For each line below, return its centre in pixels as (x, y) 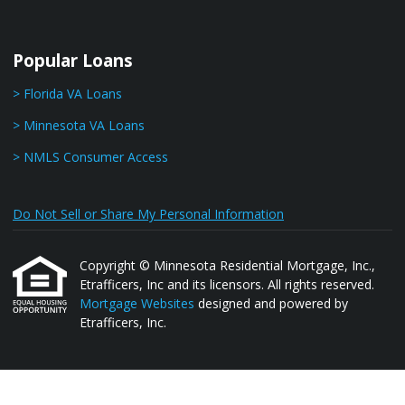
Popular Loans (73, 61)
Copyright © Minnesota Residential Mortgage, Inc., (227, 265)
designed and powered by (273, 303)
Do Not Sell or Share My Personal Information (148, 214)
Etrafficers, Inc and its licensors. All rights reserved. (227, 284)
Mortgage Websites (139, 303)
